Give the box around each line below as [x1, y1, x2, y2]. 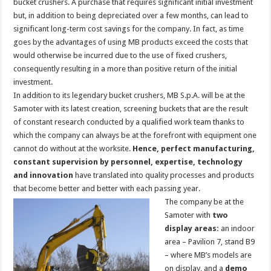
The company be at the [165, 197, 244, 206]
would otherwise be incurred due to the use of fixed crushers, [13, 50, 227, 60]
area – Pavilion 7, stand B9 [165, 237, 255, 246]
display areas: [165, 223, 220, 233]
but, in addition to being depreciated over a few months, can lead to [13, 10, 249, 20]
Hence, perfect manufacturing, [132, 143, 255, 153]
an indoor [219, 223, 255, 233]
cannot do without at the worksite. [13, 143, 133, 153]
